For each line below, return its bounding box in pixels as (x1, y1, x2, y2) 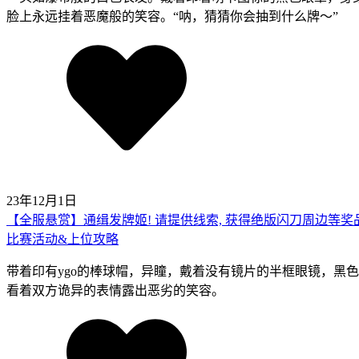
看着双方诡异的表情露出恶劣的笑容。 (6, 284, 224, 298)
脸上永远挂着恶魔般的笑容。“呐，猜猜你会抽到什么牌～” (6, 10, 338, 24)
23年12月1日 (6, 194, 77, 208)
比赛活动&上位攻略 (6, 232, 119, 247)
